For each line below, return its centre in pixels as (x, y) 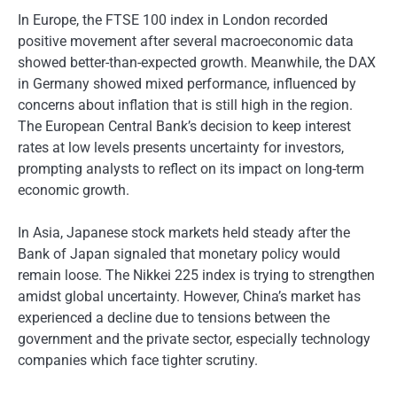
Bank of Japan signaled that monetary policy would (179, 254)
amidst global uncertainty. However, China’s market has (189, 297)
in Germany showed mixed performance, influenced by (187, 84)
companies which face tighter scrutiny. (138, 361)
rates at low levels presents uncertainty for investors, (181, 148)
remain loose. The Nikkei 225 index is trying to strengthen (196, 276)
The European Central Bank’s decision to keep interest (184, 127)
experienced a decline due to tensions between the (174, 318)
